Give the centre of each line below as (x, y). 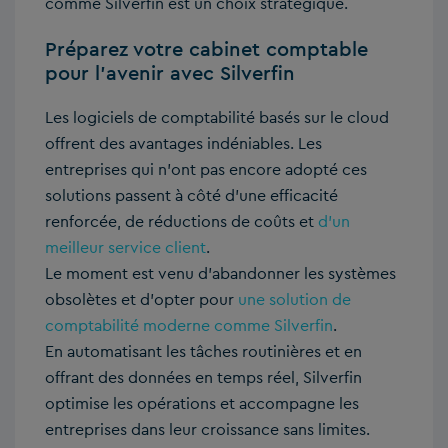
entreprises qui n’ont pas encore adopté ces (206, 170)
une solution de (294, 300)
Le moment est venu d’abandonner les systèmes (220, 274)
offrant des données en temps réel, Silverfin (203, 378)
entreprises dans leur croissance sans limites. (207, 430)
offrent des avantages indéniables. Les (183, 144)
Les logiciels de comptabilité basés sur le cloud (217, 118)
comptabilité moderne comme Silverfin (189, 326)
